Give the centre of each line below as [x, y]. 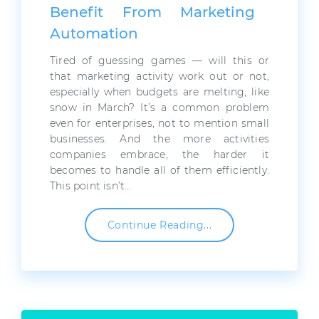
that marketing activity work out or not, [159, 77]
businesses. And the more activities [159, 139]
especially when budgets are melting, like [159, 92]
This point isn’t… [91, 186]
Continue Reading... [159, 225]
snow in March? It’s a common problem [159, 108]
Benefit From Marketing [152, 12]
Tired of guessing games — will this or [159, 61]
